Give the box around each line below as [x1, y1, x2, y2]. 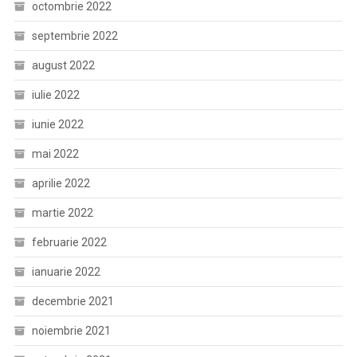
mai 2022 [31, 147, 79, 160]
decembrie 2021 [31, 295, 114, 308]
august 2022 [31, 59, 95, 72]
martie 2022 [31, 206, 93, 219]
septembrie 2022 [31, 29, 118, 42]
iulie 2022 [31, 88, 80, 101]
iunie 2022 [31, 118, 84, 131]
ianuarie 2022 [31, 265, 100, 278]
